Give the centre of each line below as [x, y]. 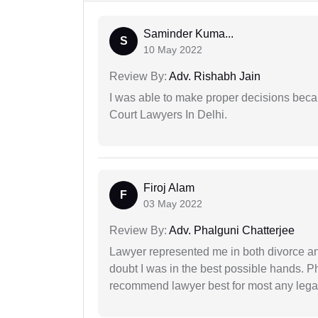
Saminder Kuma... [188, 34]
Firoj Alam [169, 188]
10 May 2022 [173, 50]
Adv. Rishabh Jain [214, 77]
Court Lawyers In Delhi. [168, 115]
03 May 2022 [173, 204]
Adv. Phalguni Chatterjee [231, 231]
